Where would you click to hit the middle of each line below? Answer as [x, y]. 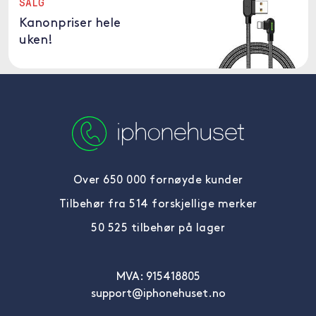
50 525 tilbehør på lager [158, 229]
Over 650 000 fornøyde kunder [158, 181]
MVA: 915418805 [158, 277]
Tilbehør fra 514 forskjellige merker [158, 205]
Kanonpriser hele [69, 24]
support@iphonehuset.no [158, 294]
